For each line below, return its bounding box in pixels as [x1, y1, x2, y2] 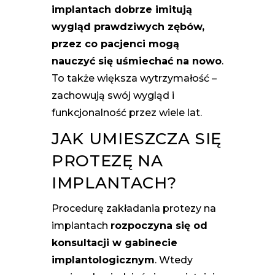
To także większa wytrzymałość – [52, 72, 217, 84]
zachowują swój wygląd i [52, 89, 174, 101]
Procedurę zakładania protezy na [52, 202, 216, 214]
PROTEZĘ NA [52, 150, 163, 171]
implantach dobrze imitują [52, 3, 192, 15]
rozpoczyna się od [110, 219, 207, 231]
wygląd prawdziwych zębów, [52, 20, 204, 33]
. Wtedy [155, 254, 193, 266]
